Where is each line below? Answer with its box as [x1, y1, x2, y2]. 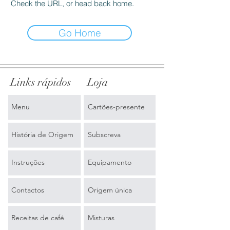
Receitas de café [11, 213, 64, 222]
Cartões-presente [87, 102, 145, 111]
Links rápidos [10, 75, 71, 89]
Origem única [87, 185, 132, 195]
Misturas [87, 213, 114, 222]
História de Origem [11, 129, 73, 139]
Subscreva [87, 129, 121, 139]
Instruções [11, 157, 45, 167]
